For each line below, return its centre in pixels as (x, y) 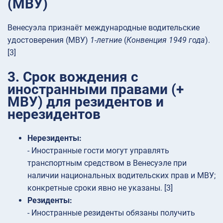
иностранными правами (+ (96, 89)
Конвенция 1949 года (166, 40)
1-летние (106, 40)
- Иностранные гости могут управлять (98, 150)
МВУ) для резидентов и (86, 102)
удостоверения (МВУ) (49, 40)
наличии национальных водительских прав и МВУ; (121, 175)
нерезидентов (54, 114)
